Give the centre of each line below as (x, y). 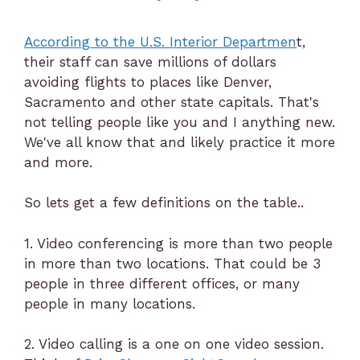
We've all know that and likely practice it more (180, 142)
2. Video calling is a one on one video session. (174, 344)
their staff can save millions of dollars (150, 61)
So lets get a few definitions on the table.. (164, 202)
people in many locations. (110, 303)
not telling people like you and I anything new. (180, 122)
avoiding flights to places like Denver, (148, 82)
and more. (58, 162)
